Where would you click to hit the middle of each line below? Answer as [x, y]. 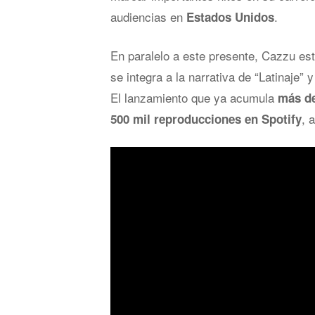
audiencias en [148, 17]
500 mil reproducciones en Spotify [206, 119]
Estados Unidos [230, 17]
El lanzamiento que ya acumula [194, 98]
